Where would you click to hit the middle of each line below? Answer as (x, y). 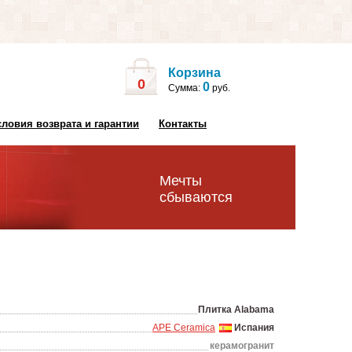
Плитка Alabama (236, 310)
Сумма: (185, 88)
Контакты (183, 124)
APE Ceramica (184, 328)
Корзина (194, 73)
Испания (253, 328)
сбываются (196, 197)
